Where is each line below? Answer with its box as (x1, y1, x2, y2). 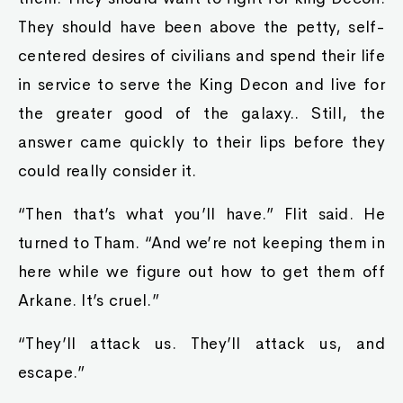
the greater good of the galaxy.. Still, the (18, 103, 385, 123)
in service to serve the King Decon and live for (18, 75, 385, 94)
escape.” (18, 363, 85, 382)
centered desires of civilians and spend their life (18, 46, 385, 66)
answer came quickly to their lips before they (18, 132, 385, 152)
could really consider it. (18, 161, 197, 181)
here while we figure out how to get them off (18, 262, 385, 282)
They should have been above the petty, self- (18, 17, 385, 37)
